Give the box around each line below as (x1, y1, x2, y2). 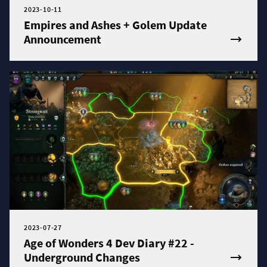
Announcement (24, 32, 101, 46)
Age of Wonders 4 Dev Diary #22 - (24, 235, 194, 250)
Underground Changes (24, 250, 140, 265)
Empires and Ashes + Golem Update (24, 17, 207, 32)
